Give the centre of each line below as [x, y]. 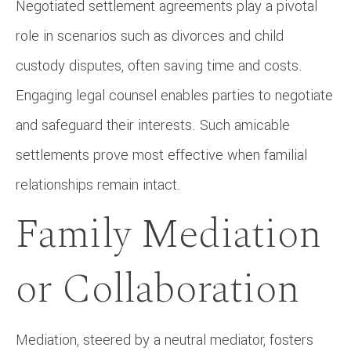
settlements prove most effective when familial [161, 155]
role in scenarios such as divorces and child [150, 36]
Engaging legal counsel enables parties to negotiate [174, 95]
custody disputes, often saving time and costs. [159, 65]
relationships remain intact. [98, 185]
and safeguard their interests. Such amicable [153, 125]
